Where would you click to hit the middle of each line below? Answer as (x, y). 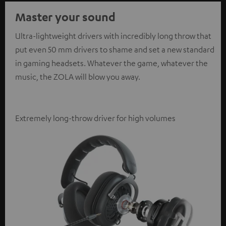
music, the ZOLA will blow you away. (78, 77)
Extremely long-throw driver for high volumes (95, 118)
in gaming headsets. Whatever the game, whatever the (111, 63)
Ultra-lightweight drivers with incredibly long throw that (113, 36)
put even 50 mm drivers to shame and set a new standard (115, 50)
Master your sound (65, 17)
